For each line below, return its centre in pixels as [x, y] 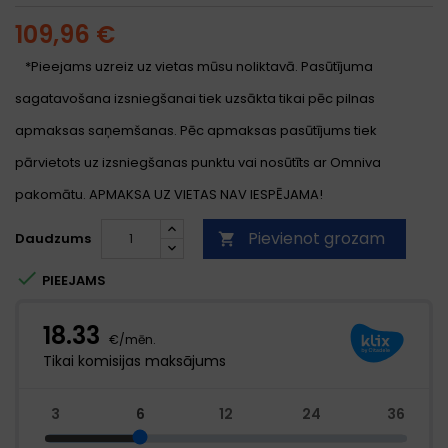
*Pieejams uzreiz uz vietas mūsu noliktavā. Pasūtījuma [199, 67]
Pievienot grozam [316, 239]
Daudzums [53, 239]
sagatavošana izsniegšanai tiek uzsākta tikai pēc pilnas [195, 99]
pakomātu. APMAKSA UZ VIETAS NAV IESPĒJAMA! [169, 195]
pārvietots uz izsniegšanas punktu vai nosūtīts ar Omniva [198, 163]
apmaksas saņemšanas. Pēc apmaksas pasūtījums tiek [196, 131]
